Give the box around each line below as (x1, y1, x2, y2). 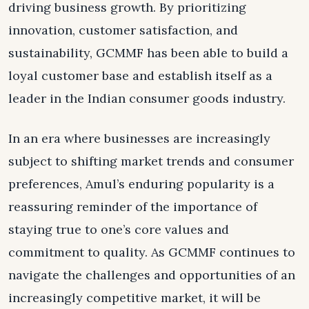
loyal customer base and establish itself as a (8, 68, 272, 84)
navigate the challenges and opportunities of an (8, 267, 295, 283)
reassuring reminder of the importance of (8, 199, 257, 215)
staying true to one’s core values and (8, 221, 229, 238)
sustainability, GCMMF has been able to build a (8, 45, 288, 61)
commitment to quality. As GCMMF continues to (8, 244, 295, 261)
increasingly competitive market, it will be (8, 290, 261, 306)
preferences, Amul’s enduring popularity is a (8, 176, 275, 192)
